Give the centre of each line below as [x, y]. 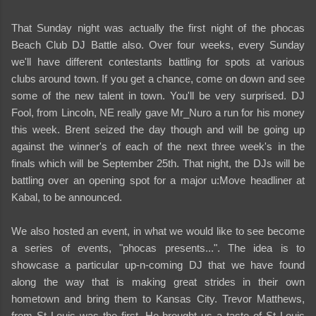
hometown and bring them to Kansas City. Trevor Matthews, [158, 298]
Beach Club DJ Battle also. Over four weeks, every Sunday [158, 44]
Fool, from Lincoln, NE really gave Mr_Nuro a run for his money [158, 112]
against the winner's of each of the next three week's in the [158, 146]
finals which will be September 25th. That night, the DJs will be [158, 163]
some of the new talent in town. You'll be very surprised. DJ [158, 95]
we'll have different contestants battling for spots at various [158, 61]
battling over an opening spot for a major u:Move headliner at [158, 180]
